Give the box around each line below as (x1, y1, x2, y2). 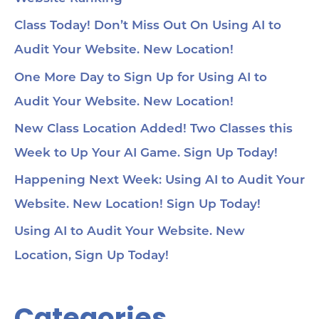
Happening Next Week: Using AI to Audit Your (14, 174, 305, 187)
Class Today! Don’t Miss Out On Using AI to (14, 20, 281, 33)
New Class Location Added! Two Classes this (14, 122, 293, 135)
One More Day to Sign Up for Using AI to (14, 71, 267, 84)
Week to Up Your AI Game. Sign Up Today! (14, 147, 278, 159)
